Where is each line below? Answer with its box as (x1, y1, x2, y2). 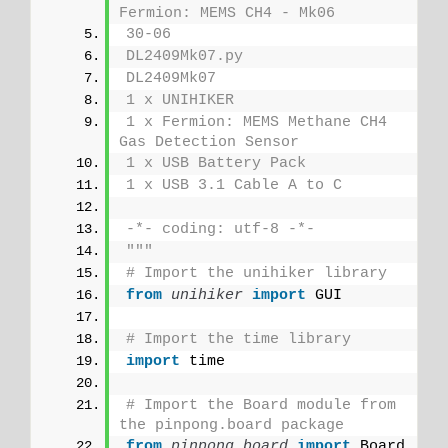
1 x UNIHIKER (126, 91, 234, 109)
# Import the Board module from (126, 396, 396, 414)
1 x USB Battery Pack (126, 154, 306, 172)
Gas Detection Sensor (119, 133, 299, 151)
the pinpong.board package (119, 416, 353, 434)
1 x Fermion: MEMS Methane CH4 (126, 113, 387, 131)
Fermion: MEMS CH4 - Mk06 (119, 4, 335, 22)
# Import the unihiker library (126, 264, 387, 282)
